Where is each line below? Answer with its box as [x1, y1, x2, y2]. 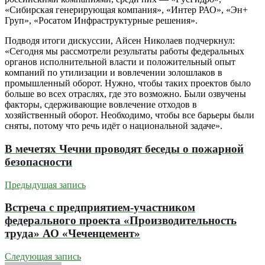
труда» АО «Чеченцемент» [5, 227, 140, 240]
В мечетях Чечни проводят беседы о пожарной [5, 143, 244, 155]
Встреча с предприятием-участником [5, 201, 195, 214]
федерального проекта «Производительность [5, 214, 237, 227]
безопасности [5, 156, 72, 168]
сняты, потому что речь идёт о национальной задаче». [5, 121, 222, 131]
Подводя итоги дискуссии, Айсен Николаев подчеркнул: [5, 35, 235, 46]
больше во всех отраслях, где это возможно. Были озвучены [5, 89, 246, 99]
